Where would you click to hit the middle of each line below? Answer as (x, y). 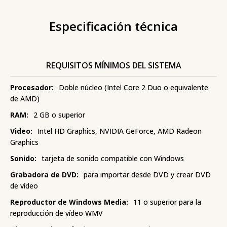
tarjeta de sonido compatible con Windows (113, 159)
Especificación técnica (113, 26)
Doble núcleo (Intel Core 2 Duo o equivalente (134, 88)
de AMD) (25, 99)
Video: (21, 131)
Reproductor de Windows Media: (69, 202)
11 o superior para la (167, 202)
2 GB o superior (59, 115)
